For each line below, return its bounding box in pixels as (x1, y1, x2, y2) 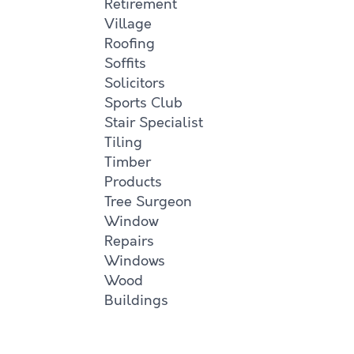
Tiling (104, 133, 142, 152)
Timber (104, 153, 151, 171)
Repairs (104, 232, 154, 250)
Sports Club (104, 93, 183, 112)
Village (104, 14, 152, 33)
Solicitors (104, 73, 165, 92)
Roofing (104, 34, 155, 53)
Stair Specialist (104, 113, 203, 132)
